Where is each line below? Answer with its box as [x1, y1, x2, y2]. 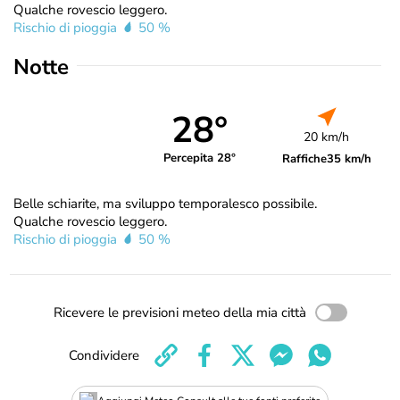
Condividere [69, 346, 139, 364]
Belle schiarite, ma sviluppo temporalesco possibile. [13, 195, 317, 212]
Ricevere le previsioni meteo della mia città [53, 304, 306, 321]
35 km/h [326, 151, 371, 167]
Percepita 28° [163, 149, 237, 166]
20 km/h [304, 129, 350, 146]
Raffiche [281, 151, 327, 167]
